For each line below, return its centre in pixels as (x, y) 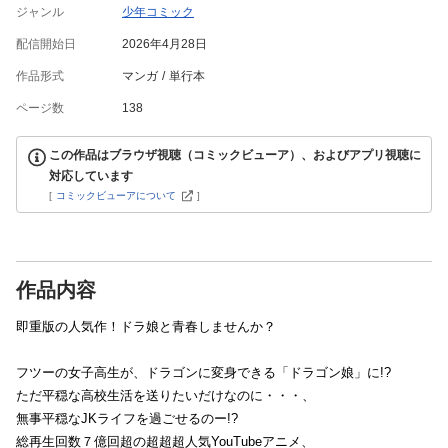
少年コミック (158, 12)
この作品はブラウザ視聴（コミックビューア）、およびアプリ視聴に (235, 155)
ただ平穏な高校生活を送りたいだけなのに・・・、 (165, 395)
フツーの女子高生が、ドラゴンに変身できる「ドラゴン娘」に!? (210, 372)
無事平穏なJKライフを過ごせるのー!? (133, 418)
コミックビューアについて (116, 195)
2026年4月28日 (164, 44)
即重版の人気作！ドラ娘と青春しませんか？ (146, 326)
